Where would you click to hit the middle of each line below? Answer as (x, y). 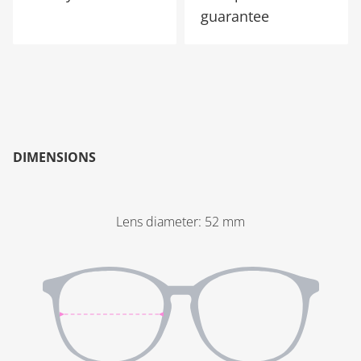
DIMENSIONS (54, 157)
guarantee (235, 16)
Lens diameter (157, 222)
